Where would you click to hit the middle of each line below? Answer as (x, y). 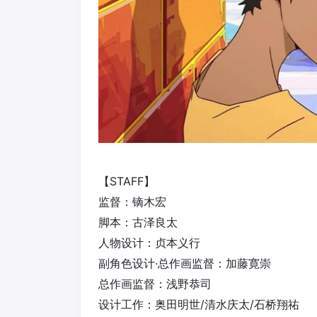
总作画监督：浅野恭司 (155, 284)
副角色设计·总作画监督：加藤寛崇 (185, 264)
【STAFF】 (127, 181)
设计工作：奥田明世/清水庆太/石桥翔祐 (199, 305)
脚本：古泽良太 (138, 223)
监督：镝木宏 (132, 202)
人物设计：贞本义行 (149, 243)
